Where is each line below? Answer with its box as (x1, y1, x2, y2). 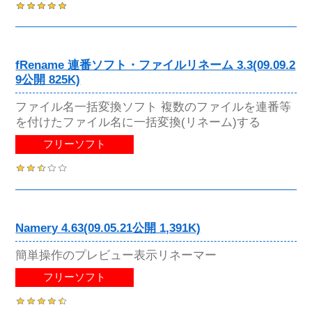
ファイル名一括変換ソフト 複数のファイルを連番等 (15, 100, 292, 114)
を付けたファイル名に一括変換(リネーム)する (15, 115, 261, 130)
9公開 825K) (15, 73, 81, 87)
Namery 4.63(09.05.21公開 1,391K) (15, 221, 201, 235)
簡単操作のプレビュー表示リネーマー (15, 247, 217, 262)
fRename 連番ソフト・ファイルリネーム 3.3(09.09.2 (15, 58, 296, 72)
